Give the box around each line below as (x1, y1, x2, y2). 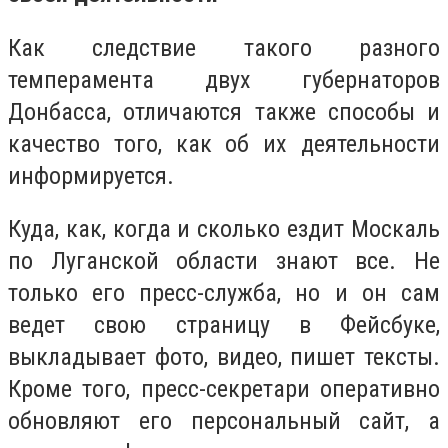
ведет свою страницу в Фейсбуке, (8, 311, 440, 340)
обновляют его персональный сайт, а (8, 407, 440, 436)
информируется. (8, 161, 174, 190)
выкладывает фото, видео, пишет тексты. (8, 343, 440, 372)
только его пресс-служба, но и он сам (8, 279, 440, 308)
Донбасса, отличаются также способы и (8, 97, 440, 126)
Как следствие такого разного (8, 33, 440, 62)
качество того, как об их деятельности (8, 129, 440, 158)
